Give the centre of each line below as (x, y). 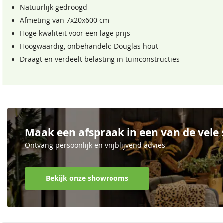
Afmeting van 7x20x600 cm (64, 20)
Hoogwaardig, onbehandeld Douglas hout (89, 46)
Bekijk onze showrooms (87, 178)
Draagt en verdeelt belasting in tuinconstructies (100, 59)
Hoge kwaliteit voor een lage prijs (75, 33)
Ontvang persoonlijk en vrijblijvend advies (95, 145)
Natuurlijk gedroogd (54, 7)
